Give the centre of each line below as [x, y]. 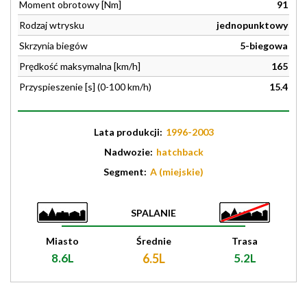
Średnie [153, 241]
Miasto [62, 241]
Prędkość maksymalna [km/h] [80, 66]
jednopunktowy [252, 25]
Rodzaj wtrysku [52, 25]
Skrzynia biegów [53, 46]
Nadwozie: [129, 152]
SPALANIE [153, 213]
